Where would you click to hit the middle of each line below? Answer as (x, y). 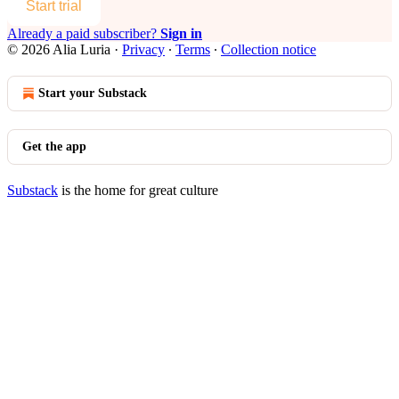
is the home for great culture (138, 190)
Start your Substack (93, 93)
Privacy (143, 49)
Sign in (181, 33)
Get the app (54, 146)
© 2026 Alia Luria (59, 49)
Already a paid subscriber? (84, 33)
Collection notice (269, 49)
